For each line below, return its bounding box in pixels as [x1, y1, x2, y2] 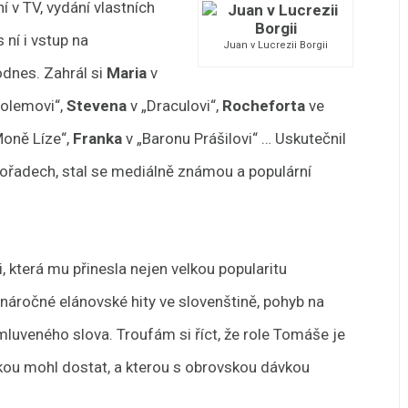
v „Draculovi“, [127, 97, 223, 115]
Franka [73, 129, 123, 148]
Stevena [66, 97, 127, 115]
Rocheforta [222, 97, 306, 115]
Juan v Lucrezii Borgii [223, 39, 329, 51]
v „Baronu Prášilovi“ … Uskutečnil [122, 129, 347, 148]
